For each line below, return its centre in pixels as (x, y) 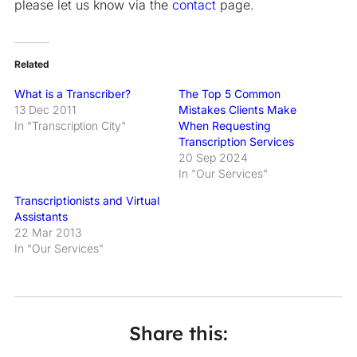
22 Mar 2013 (47, 232)
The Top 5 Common (229, 93)
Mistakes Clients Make (237, 109)
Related (31, 64)
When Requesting (225, 125)
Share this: (178, 333)
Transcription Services (236, 141)
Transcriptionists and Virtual (86, 200)
